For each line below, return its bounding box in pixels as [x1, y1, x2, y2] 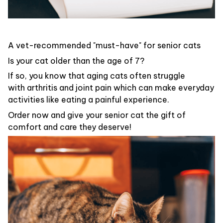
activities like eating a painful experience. [8, 95, 169, 105]
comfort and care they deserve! [8, 121, 131, 132]
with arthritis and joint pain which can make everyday [8, 83, 214, 93]
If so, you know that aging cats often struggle [8, 71, 185, 81]
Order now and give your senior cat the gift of [8, 110, 186, 120]
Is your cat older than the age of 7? [8, 55, 146, 66]
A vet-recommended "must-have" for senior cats [8, 40, 201, 51]
